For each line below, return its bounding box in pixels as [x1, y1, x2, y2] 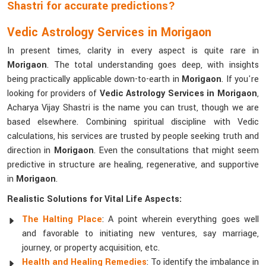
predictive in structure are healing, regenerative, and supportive [7, 159, 259, 171]
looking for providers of [7, 87, 100, 100]
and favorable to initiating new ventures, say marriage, [22, 227, 259, 240]
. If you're [221, 73, 259, 85]
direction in [7, 144, 54, 157]
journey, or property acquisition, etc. [22, 242, 160, 254]
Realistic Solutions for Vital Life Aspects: [7, 193, 182, 205]
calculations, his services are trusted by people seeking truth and [7, 130, 259, 142]
